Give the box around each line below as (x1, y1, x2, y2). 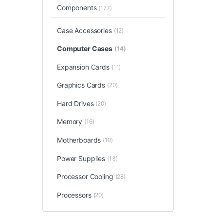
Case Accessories (56, 26, 112, 35)
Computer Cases (56, 44, 113, 53)
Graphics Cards (56, 81, 106, 90)
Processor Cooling (56, 172, 113, 181)
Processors (56, 190, 91, 199)
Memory (56, 117, 83, 126)
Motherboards (56, 136, 101, 145)
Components (56, 3, 99, 12)
